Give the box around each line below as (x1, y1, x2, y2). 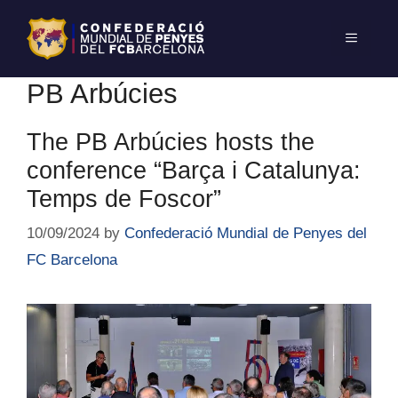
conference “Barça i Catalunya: (27, 156, 361, 184)
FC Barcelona (27, 251, 117, 269)
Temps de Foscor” (27, 185, 221, 212)
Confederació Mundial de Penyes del (124, 225, 367, 243)
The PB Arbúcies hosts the (27, 128, 314, 155)
